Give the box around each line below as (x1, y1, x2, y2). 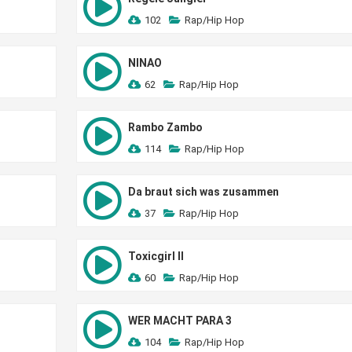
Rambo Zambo (127, 121, 203, 134)
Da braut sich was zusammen (127, 185, 279, 198)
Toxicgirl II (127, 250, 184, 262)
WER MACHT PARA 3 (127, 314, 232, 327)
